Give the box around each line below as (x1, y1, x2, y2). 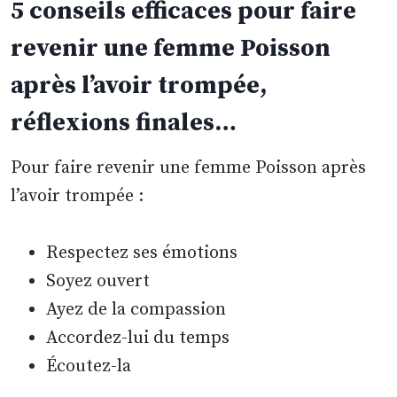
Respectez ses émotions (46, 242, 238, 265)
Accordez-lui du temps (46, 327, 230, 350)
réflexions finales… (11, 107, 237, 139)
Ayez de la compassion (46, 299, 227, 322)
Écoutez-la (46, 355, 132, 378)
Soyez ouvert (46, 270, 151, 293)
